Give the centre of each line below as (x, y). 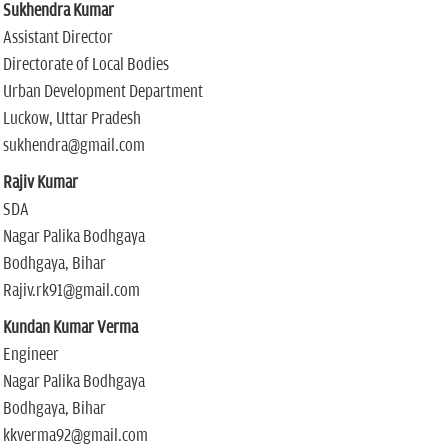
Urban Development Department (102, 92)
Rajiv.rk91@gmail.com (71, 291)
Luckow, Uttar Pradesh (71, 119)
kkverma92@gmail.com (75, 436)
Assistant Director (57, 38)
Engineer (30, 355)
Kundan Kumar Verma (70, 328)
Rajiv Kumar (40, 183)
